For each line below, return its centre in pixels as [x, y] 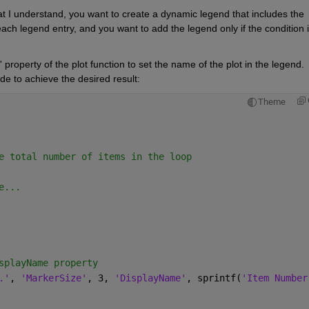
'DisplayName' [150, 278]
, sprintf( [213, 278]
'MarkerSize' [53, 278]
